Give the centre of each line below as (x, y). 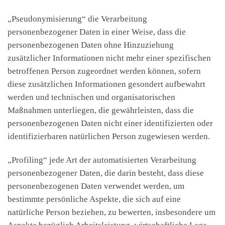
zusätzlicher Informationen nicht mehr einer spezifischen (109, 58)
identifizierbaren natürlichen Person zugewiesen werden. (109, 136)
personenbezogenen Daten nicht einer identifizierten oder (110, 123)
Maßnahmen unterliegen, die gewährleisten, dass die (101, 110)
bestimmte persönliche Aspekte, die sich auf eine (94, 199)
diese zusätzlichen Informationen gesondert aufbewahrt (106, 84)
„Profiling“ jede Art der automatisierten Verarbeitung (102, 160)
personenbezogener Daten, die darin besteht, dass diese (106, 173)
